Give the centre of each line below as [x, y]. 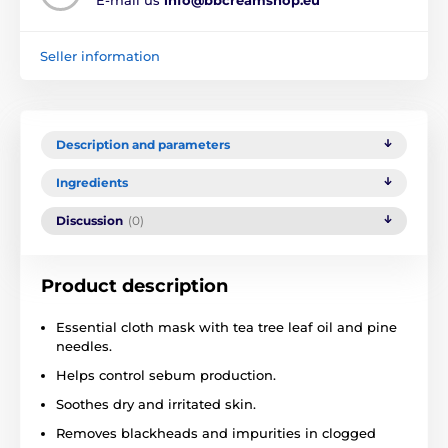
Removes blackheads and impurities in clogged [216, 432]
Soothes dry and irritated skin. [156, 403]
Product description [134, 285]
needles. [84, 345]
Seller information [100, 55]
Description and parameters [143, 144]
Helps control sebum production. [166, 374]
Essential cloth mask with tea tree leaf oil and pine [226, 326]
